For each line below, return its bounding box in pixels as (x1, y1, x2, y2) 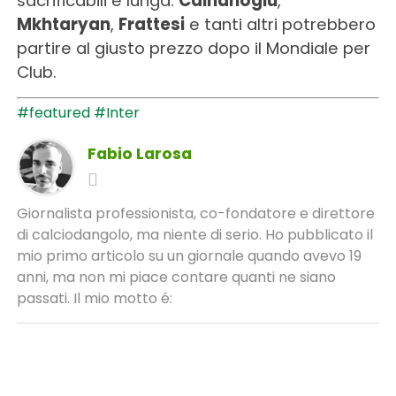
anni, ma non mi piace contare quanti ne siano (16, 266, 336, 287)
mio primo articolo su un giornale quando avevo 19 (16, 245, 362, 266)
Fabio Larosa (87, 142, 192, 164)
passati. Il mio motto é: (16, 287, 172, 308)
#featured (16, 102, 90, 123)
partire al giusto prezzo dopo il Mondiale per (16, 36, 370, 59)
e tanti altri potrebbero (184, 12, 376, 35)
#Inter (93, 102, 140, 123)
